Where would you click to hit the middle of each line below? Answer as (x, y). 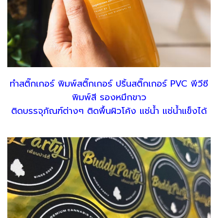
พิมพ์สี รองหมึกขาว (109, 97)
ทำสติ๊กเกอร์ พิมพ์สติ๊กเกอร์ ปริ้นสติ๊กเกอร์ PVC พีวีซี (109, 83)
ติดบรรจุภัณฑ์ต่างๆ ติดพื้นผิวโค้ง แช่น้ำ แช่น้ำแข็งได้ (109, 111)
